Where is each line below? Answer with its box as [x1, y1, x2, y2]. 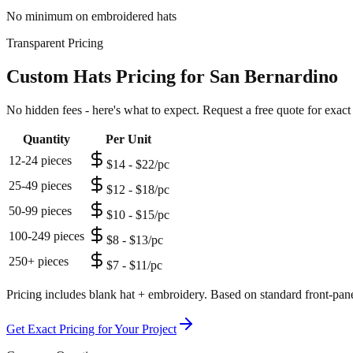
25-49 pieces [9, 179, 72, 193]
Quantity [23, 132, 70, 147]
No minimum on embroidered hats [6, 9, 176, 24]
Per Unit [106, 132, 151, 147]
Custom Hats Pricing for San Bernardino [6, 66, 338, 87]
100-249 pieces [9, 229, 84, 243]
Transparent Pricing [6, 36, 103, 50]
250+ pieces [9, 255, 69, 269]
